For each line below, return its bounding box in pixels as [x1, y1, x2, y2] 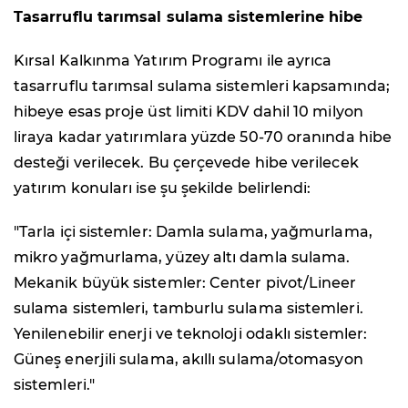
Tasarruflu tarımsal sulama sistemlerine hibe [14, 7, 363, 25]
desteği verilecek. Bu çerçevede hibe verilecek [14, 153, 359, 171]
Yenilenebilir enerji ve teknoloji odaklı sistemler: [14, 324, 368, 342]
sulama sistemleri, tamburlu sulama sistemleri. [14, 299, 363, 317]
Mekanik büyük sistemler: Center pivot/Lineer [14, 273, 357, 291]
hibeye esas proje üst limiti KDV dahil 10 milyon [14, 102, 363, 120]
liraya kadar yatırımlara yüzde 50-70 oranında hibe [14, 127, 392, 146]
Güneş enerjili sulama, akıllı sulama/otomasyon [14, 350, 363, 368]
